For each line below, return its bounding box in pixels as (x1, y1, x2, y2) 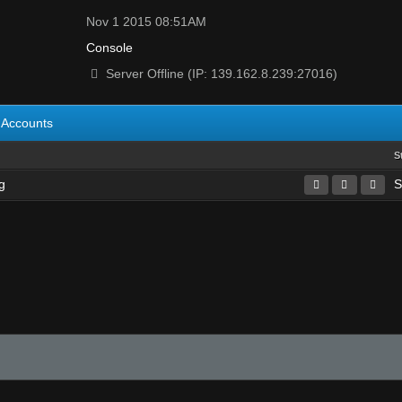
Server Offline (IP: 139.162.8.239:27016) (102, 66, 337, 81)
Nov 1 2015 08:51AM (86, 14, 206, 29)
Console (86, 40, 133, 55)
